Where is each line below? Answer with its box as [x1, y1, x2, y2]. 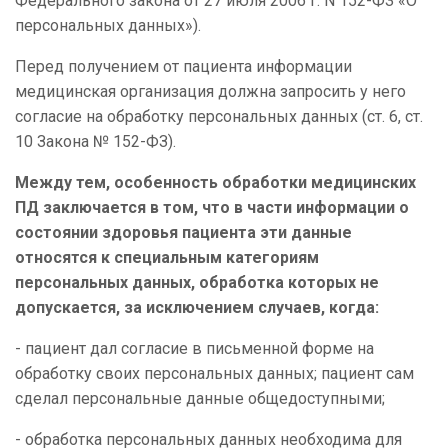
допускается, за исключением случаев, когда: [15, 298, 379, 318]
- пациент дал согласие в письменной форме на [15, 339, 374, 359]
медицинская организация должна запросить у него [15, 82, 406, 102]
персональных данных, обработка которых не [15, 273, 379, 293]
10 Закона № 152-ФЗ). [15, 132, 176, 152]
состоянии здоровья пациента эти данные [15, 223, 352, 243]
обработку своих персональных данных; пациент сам [15, 364, 414, 384]
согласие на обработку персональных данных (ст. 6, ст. [15, 107, 423, 127]
